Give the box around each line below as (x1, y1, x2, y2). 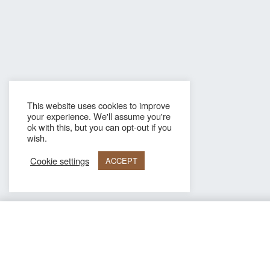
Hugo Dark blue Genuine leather (9, 220, 248, 237)
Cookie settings (30, 154, 89, 167)
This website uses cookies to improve (27, 99, 170, 111)
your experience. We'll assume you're (27, 110, 171, 122)
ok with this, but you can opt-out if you (27, 121, 172, 133)
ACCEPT (105, 155, 137, 166)
